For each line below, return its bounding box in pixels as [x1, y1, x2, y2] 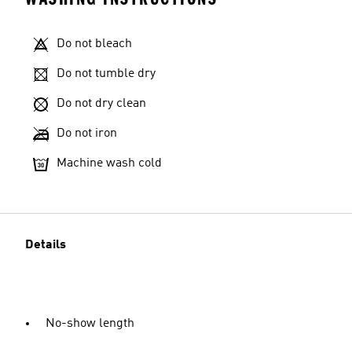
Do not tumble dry [57, 68, 156, 80]
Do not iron [57, 127, 117, 140]
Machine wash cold [57, 157, 162, 170]
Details [25, 239, 66, 251]
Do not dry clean [57, 97, 146, 110]
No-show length [46, 317, 134, 330]
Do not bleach [57, 38, 132, 50]
